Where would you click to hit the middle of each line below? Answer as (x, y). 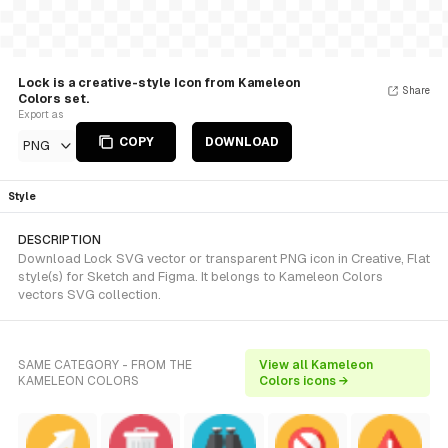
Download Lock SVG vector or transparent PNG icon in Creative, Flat (224, 258)
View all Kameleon (315, 365)
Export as (40, 114)
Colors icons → (303, 381)
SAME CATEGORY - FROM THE (105, 365)
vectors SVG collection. (89, 294)
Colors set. (53, 99)
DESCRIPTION (59, 240)
